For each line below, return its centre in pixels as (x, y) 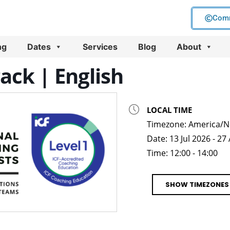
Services (100, 47)
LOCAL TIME (169, 110)
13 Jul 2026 (190, 139)
